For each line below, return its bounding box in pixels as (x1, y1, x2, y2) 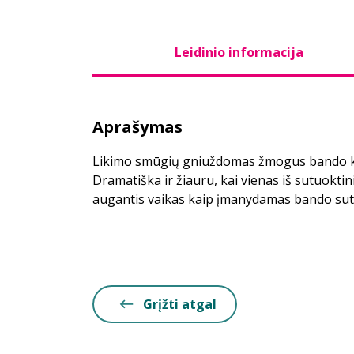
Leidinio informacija (174, 43, 303, 61)
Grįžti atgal (143, 296, 217, 313)
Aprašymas (92, 116, 183, 137)
